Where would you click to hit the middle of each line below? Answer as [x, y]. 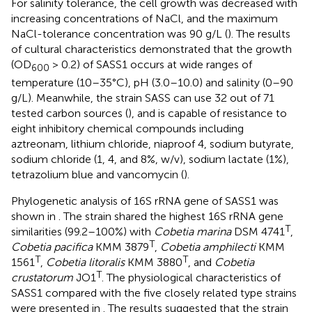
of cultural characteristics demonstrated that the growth [151, 49]
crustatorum [42, 277]
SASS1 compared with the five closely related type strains [154, 292]
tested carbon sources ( [70, 113]
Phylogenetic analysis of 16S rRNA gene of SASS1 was [145, 201]
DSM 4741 [258, 231]
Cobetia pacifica [52, 247]
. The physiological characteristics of [191, 277]
